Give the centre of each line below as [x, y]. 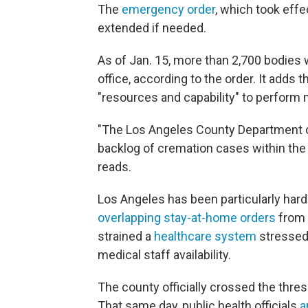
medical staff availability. [164, 255]
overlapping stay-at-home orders [187, 218]
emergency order [168, 9]
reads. [114, 167]
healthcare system [205, 236]
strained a [126, 236]
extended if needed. [152, 28]
